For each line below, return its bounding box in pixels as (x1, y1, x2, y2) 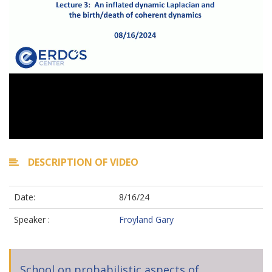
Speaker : (14, 214, 50, 225)
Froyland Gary (119, 214, 174, 225)
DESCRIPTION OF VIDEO (28, 155, 138, 169)
